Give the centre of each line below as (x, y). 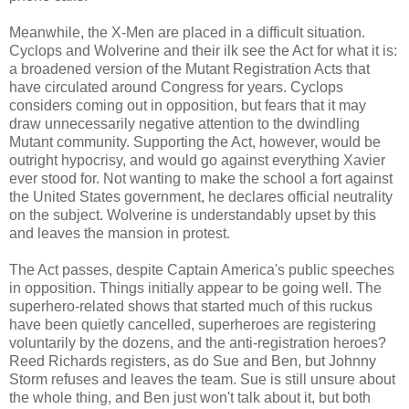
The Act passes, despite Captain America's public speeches (202, 269)
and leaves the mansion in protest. (120, 233)
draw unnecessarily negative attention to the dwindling (184, 123)
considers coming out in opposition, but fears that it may (188, 105)
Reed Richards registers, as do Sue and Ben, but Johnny (193, 361)
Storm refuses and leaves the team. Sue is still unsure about (202, 379)
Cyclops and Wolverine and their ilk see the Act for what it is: (203, 50)
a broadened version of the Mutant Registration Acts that (189, 68)
